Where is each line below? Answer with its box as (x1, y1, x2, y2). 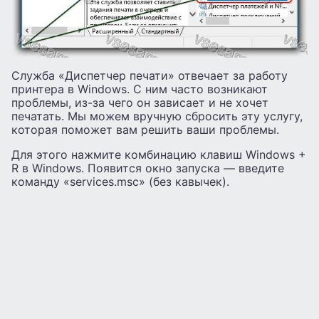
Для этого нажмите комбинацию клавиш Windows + (11, 147, 306, 162)
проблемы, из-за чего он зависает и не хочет (11, 95, 268, 110)
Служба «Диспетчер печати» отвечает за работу (11, 68, 288, 83)
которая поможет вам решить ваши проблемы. (11, 122, 279, 137)
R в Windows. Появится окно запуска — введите (11, 161, 284, 176)
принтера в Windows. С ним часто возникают (11, 82, 268, 97)
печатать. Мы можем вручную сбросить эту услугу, (11, 109, 303, 124)
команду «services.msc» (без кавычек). (11, 174, 229, 189)
